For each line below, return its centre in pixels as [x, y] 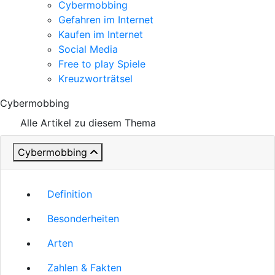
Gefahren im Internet [106, 20]
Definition [70, 194]
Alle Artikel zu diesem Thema [88, 123]
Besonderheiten [83, 219]
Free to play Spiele [102, 64]
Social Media [88, 49]
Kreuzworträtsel [95, 79]
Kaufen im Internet [101, 34]
